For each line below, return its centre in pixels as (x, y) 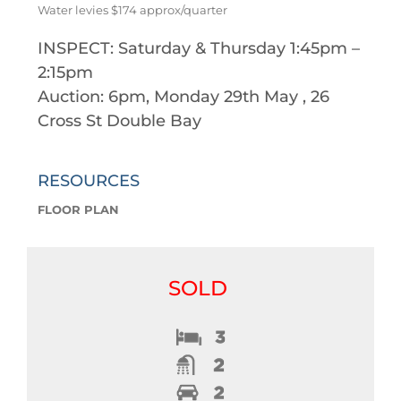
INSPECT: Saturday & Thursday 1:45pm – (198, 48)
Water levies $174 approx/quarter (132, 9)
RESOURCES (88, 180)
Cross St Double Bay (119, 120)
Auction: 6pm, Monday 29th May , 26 (183, 96)
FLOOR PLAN (78, 209)
